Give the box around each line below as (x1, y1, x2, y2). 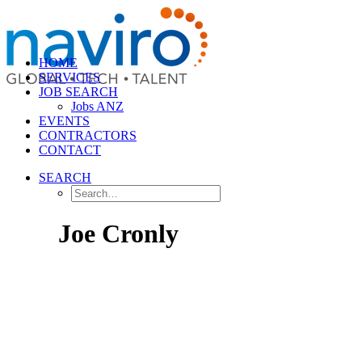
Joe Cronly (58, 219, 179, 249)
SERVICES (39, 70, 100, 84)
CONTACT (39, 143, 101, 157)
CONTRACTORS (39, 128, 137, 142)
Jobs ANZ (71, 99, 124, 113)
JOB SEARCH (39, 85, 118, 99)
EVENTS (39, 114, 90, 128)
